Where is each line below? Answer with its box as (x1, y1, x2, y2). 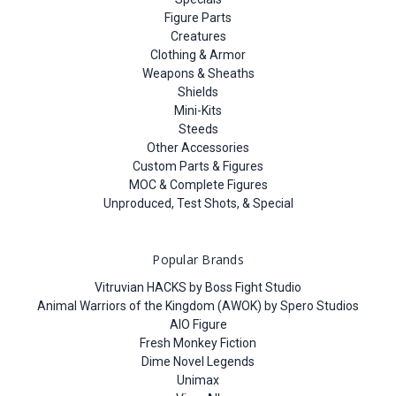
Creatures (170, 28, 226, 43)
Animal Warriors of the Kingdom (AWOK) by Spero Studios (37, 298, 359, 313)
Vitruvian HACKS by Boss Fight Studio (95, 279, 301, 294)
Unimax (177, 372, 219, 387)
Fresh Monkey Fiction (140, 335, 256, 350)
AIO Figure (169, 316, 227, 331)
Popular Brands (152, 250, 244, 268)
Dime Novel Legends (141, 354, 255, 369)
